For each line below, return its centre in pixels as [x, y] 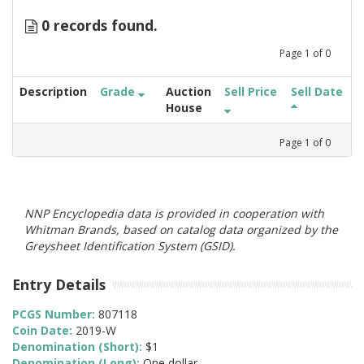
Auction [188, 91]
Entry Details [59, 284]
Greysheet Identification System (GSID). [130, 245]
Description [53, 91]
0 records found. [97, 25]
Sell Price [251, 91]
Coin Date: [44, 331]
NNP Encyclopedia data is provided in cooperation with [174, 213]
